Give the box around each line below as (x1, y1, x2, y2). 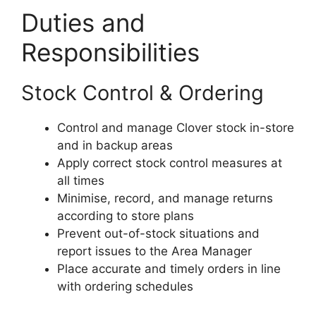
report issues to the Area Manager (57, 243, 252, 258)
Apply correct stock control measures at (57, 155, 282, 170)
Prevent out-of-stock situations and (57, 226, 260, 241)
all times (57, 173, 104, 188)
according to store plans (57, 208, 194, 223)
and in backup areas (57, 138, 173, 152)
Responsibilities (21, 37, 200, 67)
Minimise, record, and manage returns (57, 190, 273, 205)
